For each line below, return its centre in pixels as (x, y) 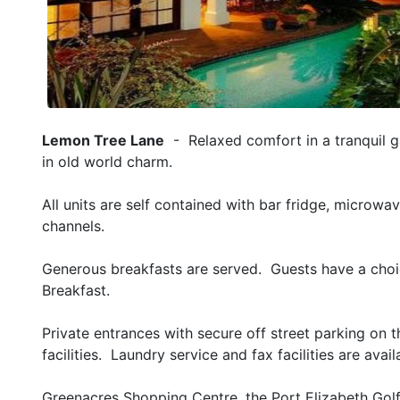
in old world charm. (107, 162)
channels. (73, 226)
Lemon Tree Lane (103, 140)
